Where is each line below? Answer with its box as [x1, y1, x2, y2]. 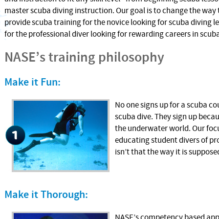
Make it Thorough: [4, 188, 88, 202]
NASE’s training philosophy [4, 48, 164, 67]
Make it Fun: [4, 75, 61, 89]
